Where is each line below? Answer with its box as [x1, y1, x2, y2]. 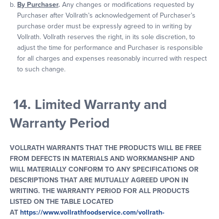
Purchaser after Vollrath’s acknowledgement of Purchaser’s [17, 11, 196, 20]
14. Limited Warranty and [13, 96, 167, 113]
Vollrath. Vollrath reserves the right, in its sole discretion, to [17, 33, 196, 41]
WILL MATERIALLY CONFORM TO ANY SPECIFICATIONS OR [10, 165, 198, 174]
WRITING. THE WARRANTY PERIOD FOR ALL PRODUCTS [10, 187, 189, 195]
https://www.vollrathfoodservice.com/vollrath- [20, 208, 164, 217]
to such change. [17, 65, 66, 73]
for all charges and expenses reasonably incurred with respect [17, 54, 207, 63]
